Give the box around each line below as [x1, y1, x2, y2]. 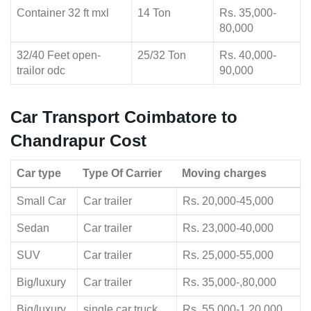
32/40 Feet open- [17, 49, 101, 62]
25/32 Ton [137, 49, 186, 62]
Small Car [17, 195, 66, 208]
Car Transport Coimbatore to [10, 108, 237, 127]
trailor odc [17, 65, 65, 77]
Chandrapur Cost [10, 131, 146, 151]
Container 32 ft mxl [17, 7, 109, 19]
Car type [17, 167, 61, 180]
